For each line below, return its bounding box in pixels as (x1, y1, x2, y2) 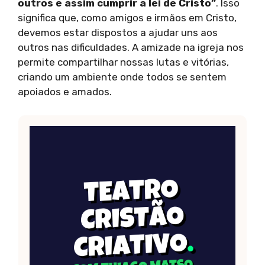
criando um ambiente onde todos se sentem (18, 71, 227, 83)
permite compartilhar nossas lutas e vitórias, (18, 56, 229, 69)
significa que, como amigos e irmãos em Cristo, (18, 12, 237, 24)
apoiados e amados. (18, 86, 112, 98)
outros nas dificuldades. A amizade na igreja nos (18, 41, 244, 54)
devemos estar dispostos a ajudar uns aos (18, 27, 218, 39)
